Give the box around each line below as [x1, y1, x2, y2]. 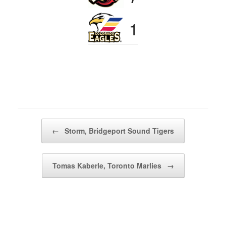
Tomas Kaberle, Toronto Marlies [52, 160, 163, 171]
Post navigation [18, 119, 63, 129]
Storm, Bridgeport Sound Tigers [63, 126, 174, 136]
